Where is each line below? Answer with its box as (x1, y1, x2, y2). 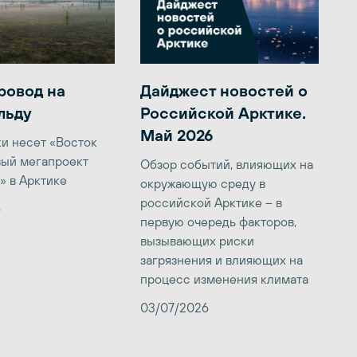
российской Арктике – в (140, 195, 282, 210)
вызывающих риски (140, 233, 254, 249)
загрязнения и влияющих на (140, 253, 303, 268)
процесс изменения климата (140, 272, 308, 287)
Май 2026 (140, 126, 214, 145)
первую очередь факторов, (140, 214, 296, 229)
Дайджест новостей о (140, 81, 308, 100)
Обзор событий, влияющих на (140, 157, 313, 172)
